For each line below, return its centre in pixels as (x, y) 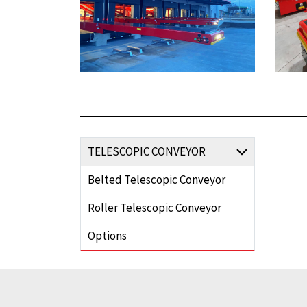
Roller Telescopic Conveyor (155, 208)
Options (107, 236)
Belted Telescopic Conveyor (157, 180)
